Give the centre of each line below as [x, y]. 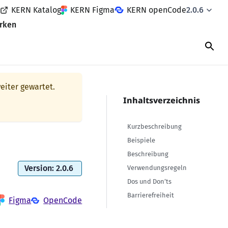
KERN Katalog [36, 10]
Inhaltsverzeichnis [162, 100]
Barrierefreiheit [151, 195]
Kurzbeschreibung [155, 126]
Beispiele [141, 140]
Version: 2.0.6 [49, 168]
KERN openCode [156, 10]
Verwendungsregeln [157, 168]
